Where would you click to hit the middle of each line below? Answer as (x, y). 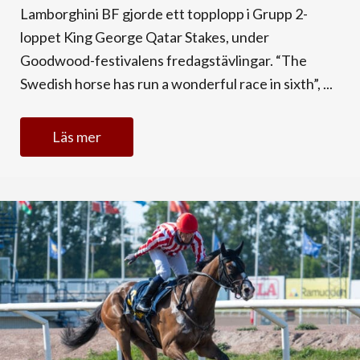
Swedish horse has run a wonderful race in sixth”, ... (176, 84)
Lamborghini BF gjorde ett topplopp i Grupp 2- (164, 14)
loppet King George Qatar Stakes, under (145, 37)
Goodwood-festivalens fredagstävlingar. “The (164, 61)
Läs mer (77, 137)
